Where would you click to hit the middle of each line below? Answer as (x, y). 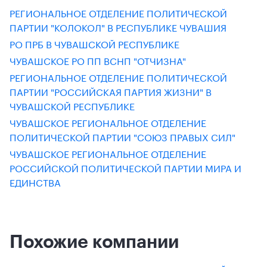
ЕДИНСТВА (35, 181)
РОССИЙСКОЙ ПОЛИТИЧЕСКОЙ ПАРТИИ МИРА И (125, 167)
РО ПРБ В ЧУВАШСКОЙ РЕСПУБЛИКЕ (94, 43)
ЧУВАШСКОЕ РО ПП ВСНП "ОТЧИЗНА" (98, 60)
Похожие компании (94, 241)
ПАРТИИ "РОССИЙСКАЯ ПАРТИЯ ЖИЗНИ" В (111, 91)
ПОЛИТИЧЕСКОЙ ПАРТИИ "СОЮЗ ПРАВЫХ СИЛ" (122, 136)
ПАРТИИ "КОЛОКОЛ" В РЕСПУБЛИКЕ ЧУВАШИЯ (118, 27)
